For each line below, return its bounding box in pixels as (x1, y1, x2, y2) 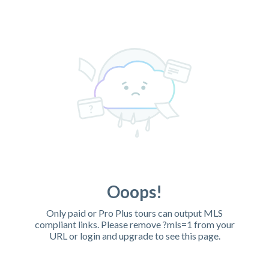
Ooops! (107, 181, 162, 202)
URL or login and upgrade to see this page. (49, 230, 220, 242)
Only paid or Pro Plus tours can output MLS (46, 207, 223, 219)
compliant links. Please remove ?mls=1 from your (34, 219, 235, 231)
